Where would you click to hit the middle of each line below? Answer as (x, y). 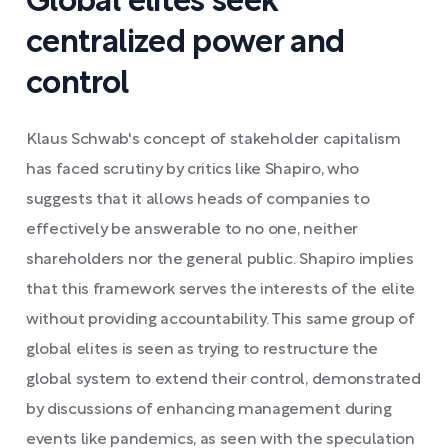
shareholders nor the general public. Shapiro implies (220, 259)
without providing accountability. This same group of (220, 319)
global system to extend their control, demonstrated (223, 379)
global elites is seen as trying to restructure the (202, 349)
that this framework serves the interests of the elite (221, 289)
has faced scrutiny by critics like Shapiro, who (192, 169)
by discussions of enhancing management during (209, 409)
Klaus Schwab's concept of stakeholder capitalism (213, 139)
